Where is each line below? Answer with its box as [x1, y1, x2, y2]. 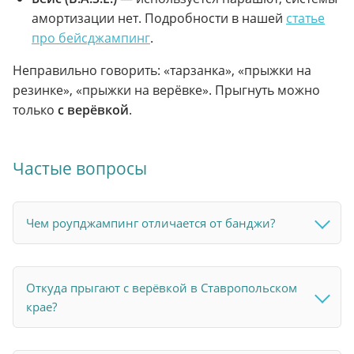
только [13, 101, 58, 119]
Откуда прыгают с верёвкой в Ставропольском [26, 280, 297, 296]
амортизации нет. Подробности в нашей [32, 9, 286, 28]
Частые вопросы [13, 157, 147, 180]
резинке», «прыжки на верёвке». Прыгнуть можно [13, 81, 320, 100]
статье [286, 9, 325, 28]
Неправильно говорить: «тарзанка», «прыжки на [13, 62, 311, 80]
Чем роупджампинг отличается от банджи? [26, 215, 275, 232]
